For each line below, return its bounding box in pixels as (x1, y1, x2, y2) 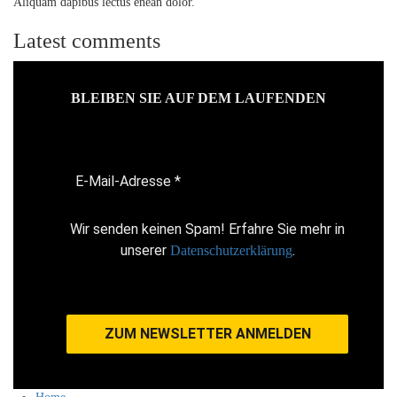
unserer (120, 242, 170, 260)
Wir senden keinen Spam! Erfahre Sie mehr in (70, 221, 345, 238)
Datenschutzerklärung (169, 243, 292, 259)
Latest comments (13, 29, 160, 53)
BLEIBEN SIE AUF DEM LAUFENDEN (71, 90, 326, 106)
